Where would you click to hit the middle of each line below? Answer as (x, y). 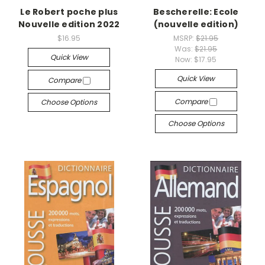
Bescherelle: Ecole (196, 12)
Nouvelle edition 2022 (69, 24)
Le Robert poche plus (69, 12)
